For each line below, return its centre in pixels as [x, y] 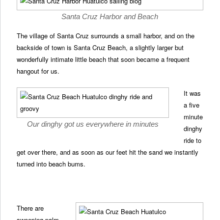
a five [192, 105]
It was [192, 93]
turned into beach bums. [51, 164]
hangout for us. [38, 71]
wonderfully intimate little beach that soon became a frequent [103, 59]
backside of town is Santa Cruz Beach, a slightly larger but [100, 47]
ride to [193, 140]
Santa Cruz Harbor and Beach [110, 16]
